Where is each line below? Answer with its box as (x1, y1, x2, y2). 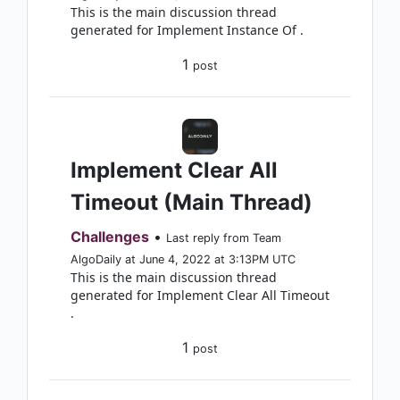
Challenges (71, 228, 149, 246)
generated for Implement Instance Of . (71, 21, 304, 38)
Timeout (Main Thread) (71, 189, 312, 215)
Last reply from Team (166, 231, 281, 245)
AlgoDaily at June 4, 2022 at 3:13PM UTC (71, 253, 296, 266)
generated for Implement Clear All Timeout (71, 287, 329, 304)
